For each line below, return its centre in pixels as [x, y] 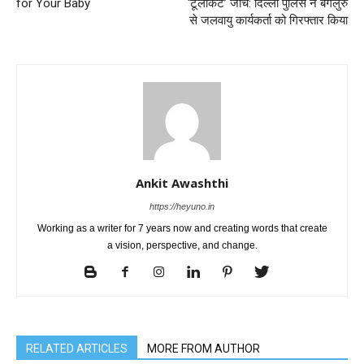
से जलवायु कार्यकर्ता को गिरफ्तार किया [269, 21]
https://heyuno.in [182, 207]
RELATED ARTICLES [77, 349]
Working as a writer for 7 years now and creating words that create [182, 229]
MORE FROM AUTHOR [204, 349]
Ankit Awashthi [182, 183]
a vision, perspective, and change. [182, 246]
